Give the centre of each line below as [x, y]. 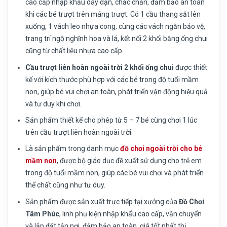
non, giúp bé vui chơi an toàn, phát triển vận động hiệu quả [117, 91]
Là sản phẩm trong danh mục [73, 149]
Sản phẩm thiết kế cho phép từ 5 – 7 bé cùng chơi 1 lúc [111, 120]
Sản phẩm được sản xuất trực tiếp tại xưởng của [102, 201]
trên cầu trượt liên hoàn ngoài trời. [79, 133]
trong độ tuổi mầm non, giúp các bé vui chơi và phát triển [115, 173]
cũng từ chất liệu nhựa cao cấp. [75, 51]
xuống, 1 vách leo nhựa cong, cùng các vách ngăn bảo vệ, [116, 27]
